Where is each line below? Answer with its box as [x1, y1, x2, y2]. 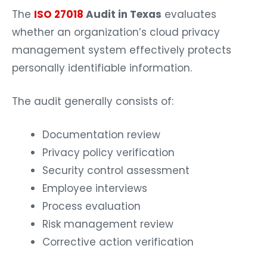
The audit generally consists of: [12, 94, 173, 109]
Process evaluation [42, 199, 141, 214]
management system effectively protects [12, 43, 231, 58]
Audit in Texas [83, 7, 162, 22]
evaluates [162, 7, 216, 22]
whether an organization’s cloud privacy [12, 25, 220, 40]
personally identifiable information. [12, 61, 192, 76]
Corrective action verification [42, 235, 194, 250]
